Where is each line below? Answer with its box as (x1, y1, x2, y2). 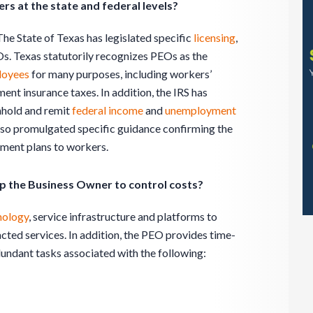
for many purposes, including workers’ (29, 66, 212, 80)
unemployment (165, 103, 236, 117)
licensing (194, 30, 235, 44)
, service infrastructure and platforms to (29, 209, 217, 223)
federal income (72, 103, 143, 117)
